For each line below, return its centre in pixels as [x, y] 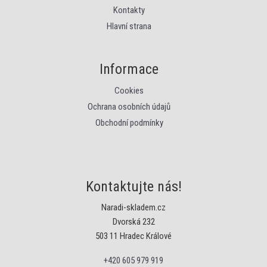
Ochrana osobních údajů [129, 106]
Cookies [129, 90]
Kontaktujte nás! [133, 186]
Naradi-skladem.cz [133, 207]
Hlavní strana [129, 26]
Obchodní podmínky [129, 122]
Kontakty [129, 10]
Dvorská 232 [133, 221]
